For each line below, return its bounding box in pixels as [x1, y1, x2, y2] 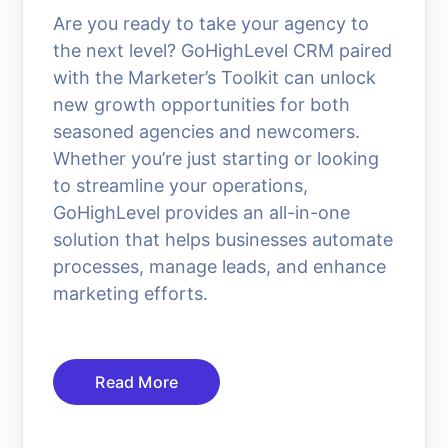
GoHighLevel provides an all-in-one [53, 201, 351, 223]
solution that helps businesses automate [53, 228, 394, 250]
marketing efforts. [53, 282, 209, 304]
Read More [95, 371, 179, 392]
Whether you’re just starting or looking [53, 147, 380, 169]
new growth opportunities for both [53, 93, 351, 115]
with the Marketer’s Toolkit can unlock [53, 66, 377, 88]
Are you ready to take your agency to [53, 12, 370, 34]
